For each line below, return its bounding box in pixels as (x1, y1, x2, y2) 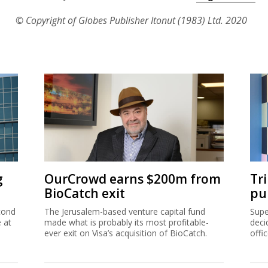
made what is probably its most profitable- (44, 216, 209, 228)
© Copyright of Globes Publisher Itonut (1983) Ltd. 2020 (16, 13, 247, 27)
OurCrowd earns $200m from (44, 170, 221, 187)
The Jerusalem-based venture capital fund (44, 205, 205, 217)
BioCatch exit (44, 184, 125, 202)
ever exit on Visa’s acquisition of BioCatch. (44, 227, 207, 239)
